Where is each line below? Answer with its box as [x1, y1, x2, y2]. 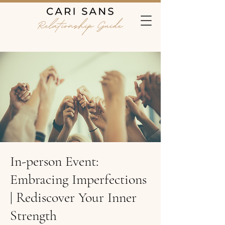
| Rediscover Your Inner [10, 189, 137, 206]
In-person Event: [10, 153, 98, 170]
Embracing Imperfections [10, 171, 147, 188]
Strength [10, 207, 57, 224]
